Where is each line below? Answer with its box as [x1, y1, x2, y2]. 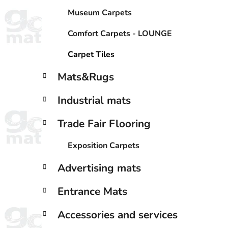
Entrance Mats [58, 184, 127, 198]
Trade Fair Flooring [58, 116, 151, 131]
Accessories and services [58, 207, 178, 222]
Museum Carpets [68, 7, 132, 18]
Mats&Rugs [58, 69, 114, 84]
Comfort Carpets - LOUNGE [68, 27, 172, 39]
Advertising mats [58, 160, 141, 175]
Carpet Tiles [68, 48, 115, 60]
